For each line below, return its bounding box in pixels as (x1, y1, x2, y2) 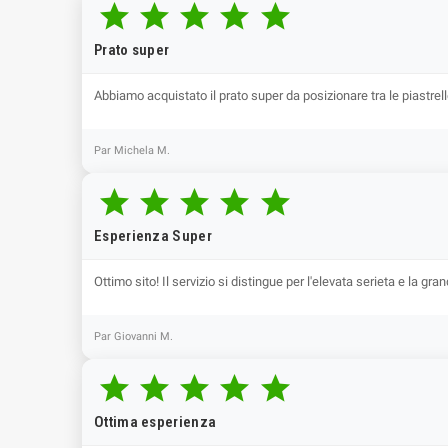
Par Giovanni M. (94, 330, 173, 343)
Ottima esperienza (94, 413, 217, 431)
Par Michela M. (94, 144, 170, 157)
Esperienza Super (94, 227, 212, 245)
